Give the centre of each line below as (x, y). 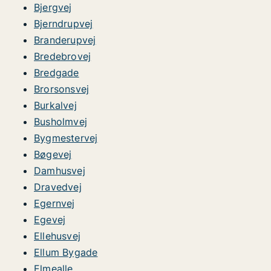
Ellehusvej (57, 236)
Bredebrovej (63, 56)
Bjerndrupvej (64, 24)
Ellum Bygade (66, 252)
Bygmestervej (66, 138)
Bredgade (57, 73)
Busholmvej (60, 122)
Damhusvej (60, 171)
